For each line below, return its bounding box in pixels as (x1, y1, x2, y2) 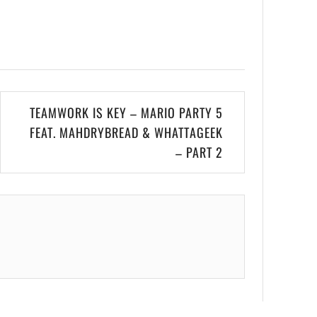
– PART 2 (175, 143, 223, 161)
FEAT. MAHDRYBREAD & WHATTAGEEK (30, 123, 223, 142)
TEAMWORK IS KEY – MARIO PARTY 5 (30, 103, 223, 122)
